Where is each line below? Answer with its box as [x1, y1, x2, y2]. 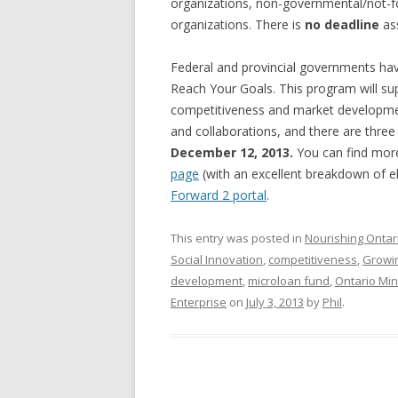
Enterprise [171, 294, 227, 310]
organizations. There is [171, 16, 305, 33]
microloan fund [248, 273, 330, 289]
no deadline [305, 16, 379, 33]
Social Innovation [171, 251, 263, 267]
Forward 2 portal [171, 187, 267, 203]
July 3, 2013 [246, 294, 304, 310]
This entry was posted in [171, 230, 305, 246]
